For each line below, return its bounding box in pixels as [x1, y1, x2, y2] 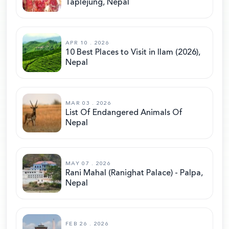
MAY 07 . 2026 [65, 161, 111, 167]
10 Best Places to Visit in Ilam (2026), [65, 48, 200, 57]
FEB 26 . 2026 [65, 221, 109, 227]
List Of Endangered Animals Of [65, 108, 182, 117]
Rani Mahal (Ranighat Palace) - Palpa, [65, 169, 203, 177]
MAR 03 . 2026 [65, 100, 111, 106]
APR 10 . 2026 [65, 40, 109, 46]
